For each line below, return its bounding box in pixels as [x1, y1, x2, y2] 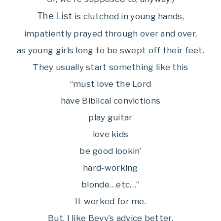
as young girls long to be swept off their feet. [16, 45, 205, 55]
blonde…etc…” [81, 180, 140, 189]
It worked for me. [74, 196, 147, 206]
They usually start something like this [33, 62, 188, 72]
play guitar [88, 112, 133, 122]
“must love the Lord [70, 79, 151, 89]
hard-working [83, 163, 138, 173]
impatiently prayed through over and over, [24, 29, 197, 38]
